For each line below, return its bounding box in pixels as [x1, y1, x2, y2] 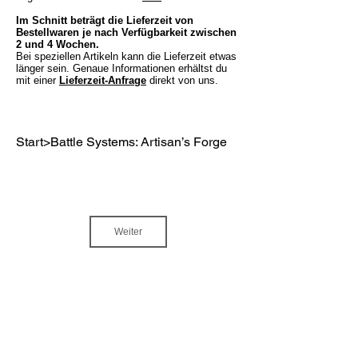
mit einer [16, 74, 59, 86]
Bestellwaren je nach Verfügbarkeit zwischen [16, 26, 237, 38]
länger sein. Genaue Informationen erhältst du [16, 62, 227, 74]
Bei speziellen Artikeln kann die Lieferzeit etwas [16, 50, 237, 62]
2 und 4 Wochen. [16, 38, 102, 50]
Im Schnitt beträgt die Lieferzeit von [16, 14, 193, 26]
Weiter [113, 225, 142, 237]
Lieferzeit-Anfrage [59, 74, 146, 86]
